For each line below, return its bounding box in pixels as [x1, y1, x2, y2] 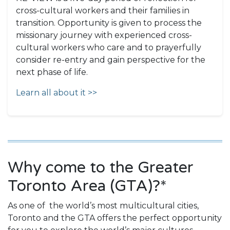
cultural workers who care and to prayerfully [16, 43, 201, 53]
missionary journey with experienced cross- [16, 30, 192, 41]
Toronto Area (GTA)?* [8, 177, 167, 196]
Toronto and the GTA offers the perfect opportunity [8, 213, 222, 223]
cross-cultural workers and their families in [16, 6, 189, 16]
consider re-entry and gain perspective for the [16, 55, 205, 65]
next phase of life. [16, 67, 88, 78]
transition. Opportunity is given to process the [16, 18, 202, 28]
